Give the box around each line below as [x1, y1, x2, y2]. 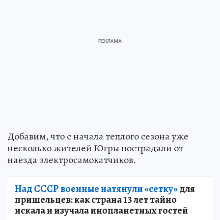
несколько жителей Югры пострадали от [7, 141, 183, 155]
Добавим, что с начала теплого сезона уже [7, 130, 189, 143]
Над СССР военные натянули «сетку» [15, 182, 178, 196]
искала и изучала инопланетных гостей [15, 204, 188, 218]
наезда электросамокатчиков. [7, 153, 136, 167]
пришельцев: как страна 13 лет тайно [15, 193, 177, 207]
